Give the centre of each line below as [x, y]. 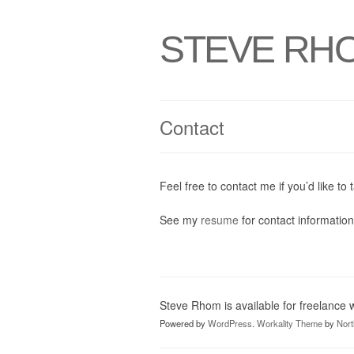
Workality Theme [290, 323]
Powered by [184, 323]
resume [220, 220]
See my [180, 220]
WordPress [230, 323]
